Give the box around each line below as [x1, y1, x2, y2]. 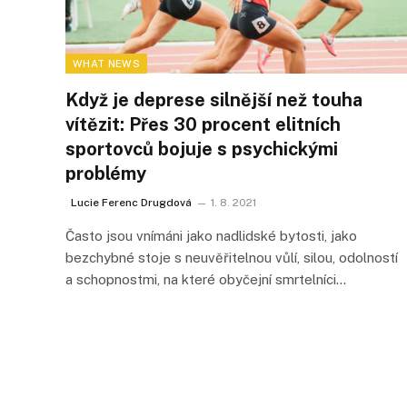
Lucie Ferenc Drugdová [71, 195, 192, 209]
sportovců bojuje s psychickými [65, 137, 338, 160]
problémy [65, 162, 146, 184]
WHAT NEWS [73, 57, 140, 69]
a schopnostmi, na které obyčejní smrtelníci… [65, 271, 346, 287]
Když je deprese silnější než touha [65, 88, 362, 111]
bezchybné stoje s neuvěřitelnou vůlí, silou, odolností [65, 249, 398, 265]
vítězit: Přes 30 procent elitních [65, 113, 341, 135]
